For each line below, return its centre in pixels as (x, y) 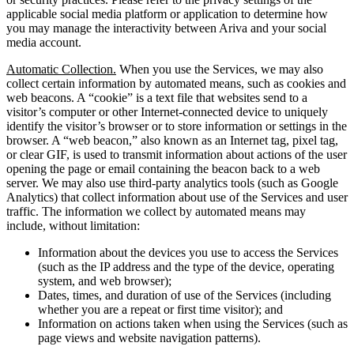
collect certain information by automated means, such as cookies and (176, 84)
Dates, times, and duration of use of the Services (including (185, 296)
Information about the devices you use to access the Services (188, 253)
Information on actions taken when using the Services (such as (193, 324)
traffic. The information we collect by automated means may (156, 212)
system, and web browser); (105, 281)
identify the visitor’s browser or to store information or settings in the (177, 126)
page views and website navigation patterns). (149, 338)
